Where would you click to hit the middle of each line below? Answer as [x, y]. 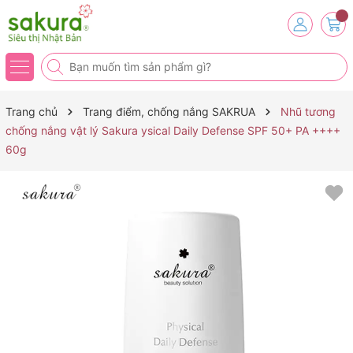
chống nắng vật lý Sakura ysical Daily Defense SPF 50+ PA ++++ [173, 130]
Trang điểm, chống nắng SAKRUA [169, 111]
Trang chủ [32, 111]
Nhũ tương [308, 111]
